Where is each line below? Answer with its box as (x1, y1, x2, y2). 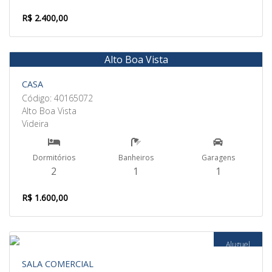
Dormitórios (32, 152, 75, 163)
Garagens (201, 152, 235, 163)
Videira (22, 118, 49, 129)
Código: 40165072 (22, 92, 93, 104)
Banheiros (118, 152, 154, 163)
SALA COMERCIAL (22, 258, 93, 270)
